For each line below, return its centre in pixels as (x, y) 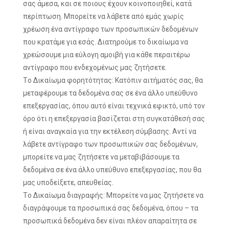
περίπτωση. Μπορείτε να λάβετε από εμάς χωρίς (104, 16)
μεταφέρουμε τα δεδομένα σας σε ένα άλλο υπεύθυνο (110, 93)
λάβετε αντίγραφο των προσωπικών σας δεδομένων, (110, 144)
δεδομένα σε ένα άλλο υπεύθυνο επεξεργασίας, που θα (112, 170)
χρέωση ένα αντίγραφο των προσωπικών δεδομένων (111, 29)
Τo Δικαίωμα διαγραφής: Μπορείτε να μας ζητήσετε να (113, 195)
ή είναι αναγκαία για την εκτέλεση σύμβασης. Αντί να (110, 131)
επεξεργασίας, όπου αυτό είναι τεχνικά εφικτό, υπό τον (114, 106)
